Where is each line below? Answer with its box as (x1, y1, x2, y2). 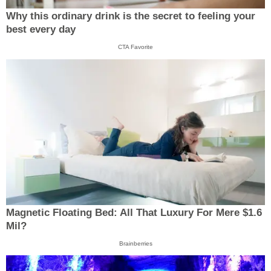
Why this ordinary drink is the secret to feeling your (6, 10, 255, 22)
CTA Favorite (118, 44, 153, 51)
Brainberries (119, 240, 152, 247)
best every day (6, 24, 76, 36)
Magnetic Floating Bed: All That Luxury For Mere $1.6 (6, 206, 262, 218)
